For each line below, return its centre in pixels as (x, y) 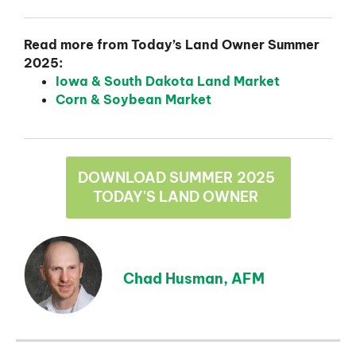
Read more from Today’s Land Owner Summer (172, 45)
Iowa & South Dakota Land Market (168, 81)
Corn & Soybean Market (133, 100)
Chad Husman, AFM (194, 278)
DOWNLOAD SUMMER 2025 (176, 178)
